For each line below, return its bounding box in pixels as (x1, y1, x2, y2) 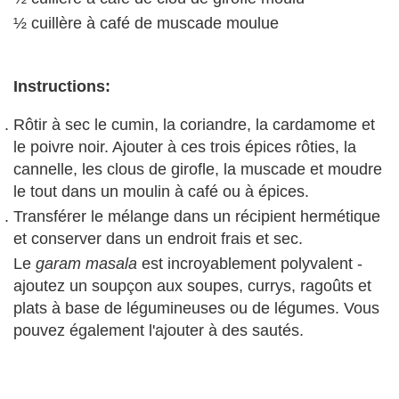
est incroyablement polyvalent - (137, 255, 362, 273)
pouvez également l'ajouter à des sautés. (13, 322, 304, 339)
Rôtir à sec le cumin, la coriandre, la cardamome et (13, 116, 375, 134)
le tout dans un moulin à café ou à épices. (13, 183, 309, 200)
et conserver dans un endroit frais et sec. (13, 230, 303, 248)
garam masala (36, 255, 137, 273)
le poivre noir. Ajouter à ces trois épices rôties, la (13, 138, 356, 156)
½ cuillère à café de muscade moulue (13, 14, 279, 32)
